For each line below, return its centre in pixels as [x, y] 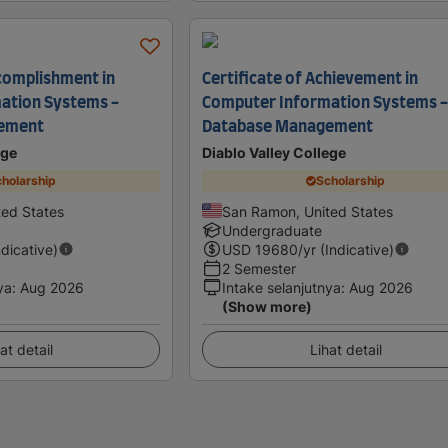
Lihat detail [345, 349]
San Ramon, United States [308, 211]
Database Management [288, 126]
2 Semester [259, 268]
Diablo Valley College [274, 152]
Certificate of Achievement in [310, 78]
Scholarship [351, 181]
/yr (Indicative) [346, 249]
